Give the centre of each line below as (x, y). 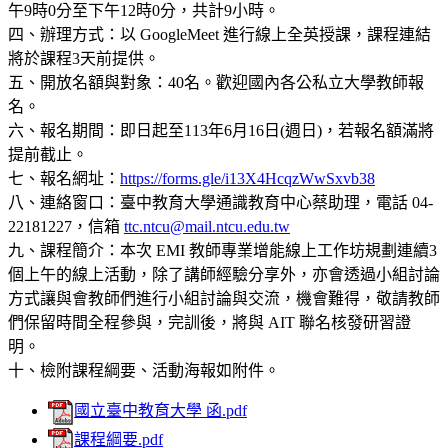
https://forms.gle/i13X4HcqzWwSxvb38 (247, 178)
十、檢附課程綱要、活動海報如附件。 (144, 370)
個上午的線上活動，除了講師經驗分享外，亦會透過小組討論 (224, 274)
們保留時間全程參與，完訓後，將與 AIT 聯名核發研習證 (209, 322)
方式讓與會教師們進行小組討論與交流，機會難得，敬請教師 (224, 298)
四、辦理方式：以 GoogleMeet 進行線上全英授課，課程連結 (219, 34)
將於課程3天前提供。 (84, 58)
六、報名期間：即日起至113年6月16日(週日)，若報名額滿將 (221, 130)
